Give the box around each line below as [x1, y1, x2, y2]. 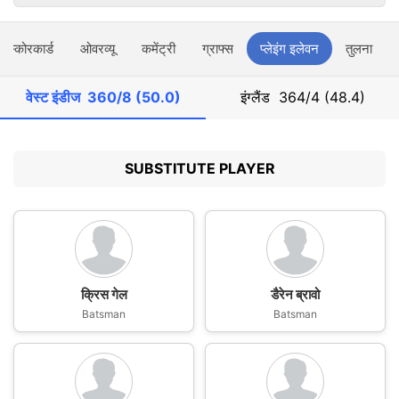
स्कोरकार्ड [8, 40, 53, 57]
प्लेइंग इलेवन [260, 40, 319, 57]
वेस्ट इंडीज [25, 88, 87, 106]
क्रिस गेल [80, 286, 127, 303]
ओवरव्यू [80, 40, 115, 57]
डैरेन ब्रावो [271, 286, 320, 303]
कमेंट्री [142, 40, 175, 57]
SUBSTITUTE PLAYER [124, 159, 275, 177]
